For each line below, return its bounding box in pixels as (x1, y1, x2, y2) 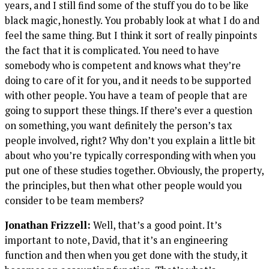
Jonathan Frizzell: (5, 219, 91, 232)
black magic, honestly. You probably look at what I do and (5, 13, 259, 27)
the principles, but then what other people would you (5, 178, 242, 192)
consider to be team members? (5, 193, 144, 207)
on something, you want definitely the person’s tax (5, 118, 232, 132)
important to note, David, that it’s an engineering (5, 234, 228, 247)
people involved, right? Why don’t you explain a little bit (5, 133, 256, 147)
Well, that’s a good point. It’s (91, 219, 222, 232)
